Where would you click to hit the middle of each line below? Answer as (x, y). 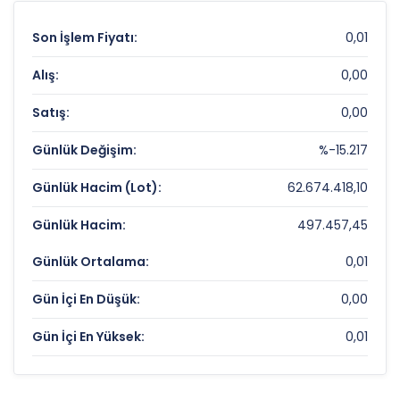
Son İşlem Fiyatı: (85, 37)
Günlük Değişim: (84, 150)
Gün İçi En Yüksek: (88, 337)
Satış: (51, 112)
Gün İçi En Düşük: (86, 299)
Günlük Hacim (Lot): (97, 187)
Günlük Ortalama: (91, 262)
